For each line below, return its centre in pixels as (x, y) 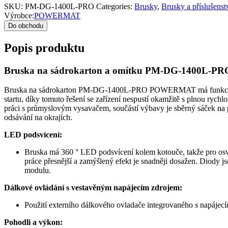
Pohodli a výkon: (33, 222)
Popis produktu (44, 48)
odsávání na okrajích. (46, 118)
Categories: (115, 6)
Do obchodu (26, 25)
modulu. (38, 170)
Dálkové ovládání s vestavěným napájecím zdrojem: (93, 188)
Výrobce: (19, 15)
